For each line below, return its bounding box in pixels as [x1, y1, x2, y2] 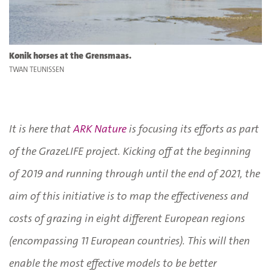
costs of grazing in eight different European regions [9, 211, 245, 226]
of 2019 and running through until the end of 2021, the [9, 166, 260, 181]
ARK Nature [73, 121, 126, 136]
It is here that [9, 121, 73, 136]
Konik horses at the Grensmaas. [9, 49, 132, 62]
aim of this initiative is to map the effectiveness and [9, 188, 249, 203]
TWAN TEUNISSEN [9, 64, 64, 74]
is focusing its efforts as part [126, 121, 259, 136]
